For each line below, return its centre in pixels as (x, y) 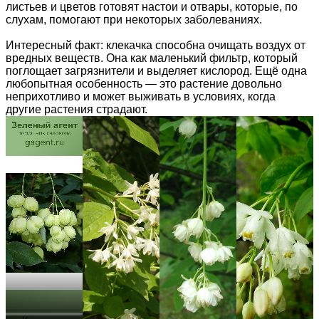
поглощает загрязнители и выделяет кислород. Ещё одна (156, 70)
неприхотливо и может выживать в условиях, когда (141, 96)
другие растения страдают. (77, 109)
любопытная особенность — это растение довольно (144, 83)
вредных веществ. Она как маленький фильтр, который (152, 58)
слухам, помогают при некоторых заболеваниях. (134, 19)
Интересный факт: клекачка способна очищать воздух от (156, 45)
